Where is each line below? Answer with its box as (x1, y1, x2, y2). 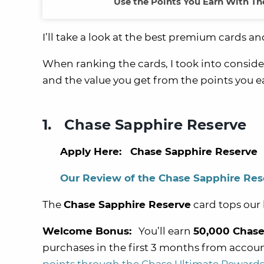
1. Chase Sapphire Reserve (42, 116, 247, 134)
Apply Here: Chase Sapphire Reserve (60, 146, 258, 158)
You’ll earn (131, 225, 193, 237)
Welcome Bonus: (42, 225, 131, 237)
